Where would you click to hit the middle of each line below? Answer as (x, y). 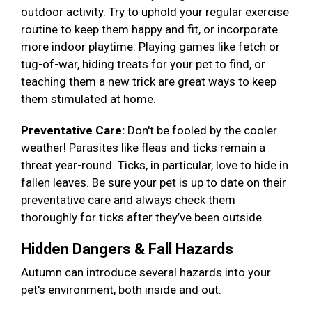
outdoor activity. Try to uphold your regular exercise (155, 12)
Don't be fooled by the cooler (202, 131)
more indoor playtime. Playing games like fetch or (150, 47)
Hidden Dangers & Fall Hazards (129, 249)
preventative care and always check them (128, 200)
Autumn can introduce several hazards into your (146, 273)
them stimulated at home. (91, 99)
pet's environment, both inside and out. (123, 290)
